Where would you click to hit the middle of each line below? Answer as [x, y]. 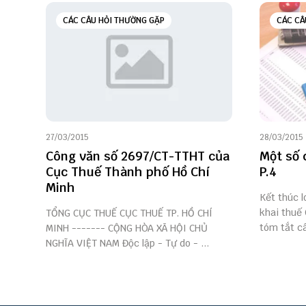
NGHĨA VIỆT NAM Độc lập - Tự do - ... [127, 244]
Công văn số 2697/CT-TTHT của [138, 156]
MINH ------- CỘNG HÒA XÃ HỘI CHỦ [127, 228]
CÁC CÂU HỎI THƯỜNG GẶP [114, 21]
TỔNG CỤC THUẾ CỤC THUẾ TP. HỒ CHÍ [129, 213]
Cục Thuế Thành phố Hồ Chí [128, 172]
